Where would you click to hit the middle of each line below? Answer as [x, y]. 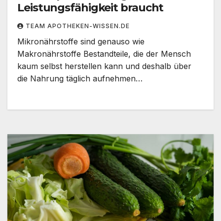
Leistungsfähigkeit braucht [91, 8]
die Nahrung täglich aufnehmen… [80, 79]
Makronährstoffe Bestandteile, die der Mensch [104, 54]
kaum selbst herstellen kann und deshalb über [104, 66]
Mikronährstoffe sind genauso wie [81, 42]
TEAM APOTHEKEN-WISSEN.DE [78, 26]
